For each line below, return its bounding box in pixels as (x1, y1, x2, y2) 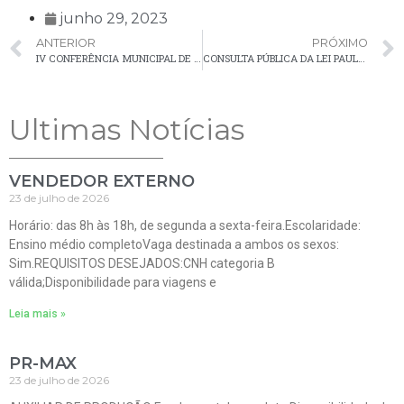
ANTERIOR (36, 36, 96, 50)
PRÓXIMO (312, 36, 368, 50)
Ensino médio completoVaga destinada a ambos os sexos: (9, 237, 339, 252)
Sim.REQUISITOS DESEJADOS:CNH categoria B (9, 256, 275, 271)
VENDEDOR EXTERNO (9, 171, 195, 192)
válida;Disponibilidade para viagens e (9, 275, 216, 290)
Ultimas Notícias (9, 112, 244, 148)
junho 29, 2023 (60, 10, 168, 28)
